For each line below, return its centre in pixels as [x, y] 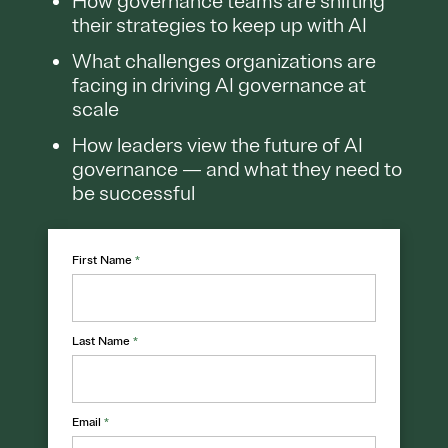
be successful [133, 194]
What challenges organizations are [224, 62]
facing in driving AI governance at [219, 86]
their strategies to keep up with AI [225, 26]
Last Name [102, 342]
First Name [103, 261]
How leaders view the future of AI [217, 146]
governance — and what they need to [237, 170]
